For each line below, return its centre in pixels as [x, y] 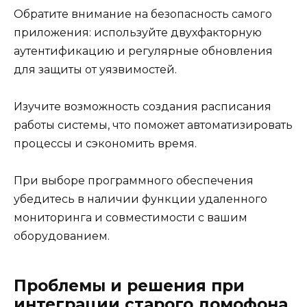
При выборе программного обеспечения [134, 181]
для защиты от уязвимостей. [95, 69]
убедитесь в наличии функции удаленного [140, 199]
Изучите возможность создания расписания [143, 107]
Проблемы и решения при [129, 286]
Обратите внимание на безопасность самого [143, 14]
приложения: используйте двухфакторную [138, 32]
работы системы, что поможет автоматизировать [153, 125]
